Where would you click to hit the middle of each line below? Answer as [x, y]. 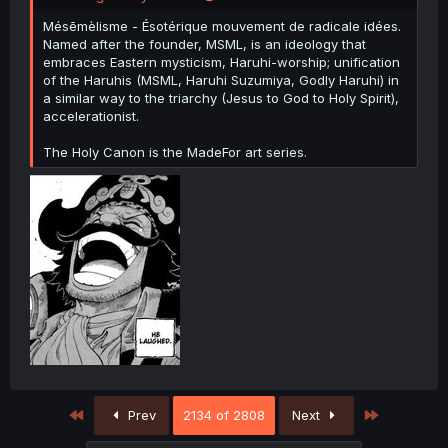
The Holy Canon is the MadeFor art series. [175, 151]
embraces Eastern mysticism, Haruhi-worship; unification [221, 61]
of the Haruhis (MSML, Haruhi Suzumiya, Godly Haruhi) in [221, 79]
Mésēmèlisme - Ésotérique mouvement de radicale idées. [222, 25]
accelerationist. [91, 115]
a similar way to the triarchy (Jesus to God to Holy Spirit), [221, 97]
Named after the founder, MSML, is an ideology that [204, 43]
